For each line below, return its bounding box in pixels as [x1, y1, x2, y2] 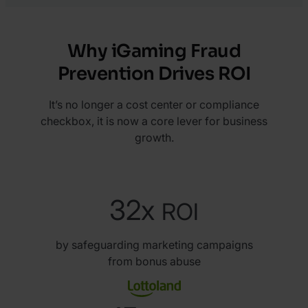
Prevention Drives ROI [57, 62, 251, 85]
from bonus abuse [107, 254, 201, 268]
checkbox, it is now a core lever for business [41, 113, 267, 128]
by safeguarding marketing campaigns [55, 237, 253, 252]
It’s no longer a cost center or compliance [49, 97, 259, 111]
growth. [134, 130, 174, 144]
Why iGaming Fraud [67, 39, 241, 63]
